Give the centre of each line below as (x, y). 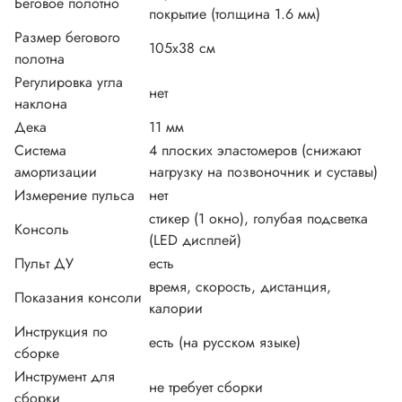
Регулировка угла (69, 83)
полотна (39, 59)
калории (176, 309)
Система (40, 151)
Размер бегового (67, 38)
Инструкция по (61, 332)
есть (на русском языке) (225, 343)
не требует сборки (206, 388)
